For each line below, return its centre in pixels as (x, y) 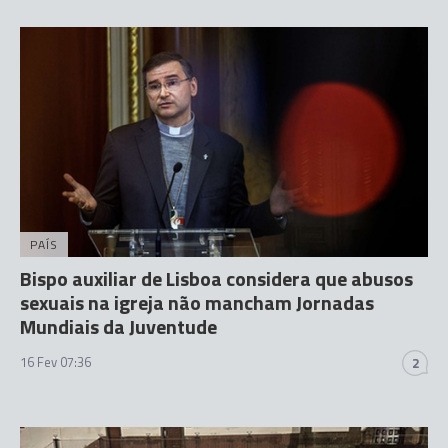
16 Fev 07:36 (55, 361)
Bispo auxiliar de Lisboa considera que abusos (216, 278)
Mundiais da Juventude (118, 326)
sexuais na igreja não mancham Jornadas (197, 302)
